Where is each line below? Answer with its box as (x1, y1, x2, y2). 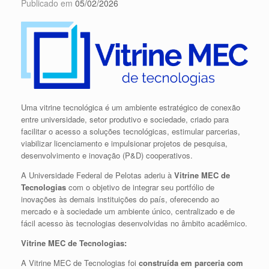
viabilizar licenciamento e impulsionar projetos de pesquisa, (21, 137, 228, 149)
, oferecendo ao (165, 193, 219, 205)
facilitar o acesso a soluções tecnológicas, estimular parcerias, (21, 125, 240, 137)
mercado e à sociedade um (21, 205, 118, 217)
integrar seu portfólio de (133, 181, 214, 193)
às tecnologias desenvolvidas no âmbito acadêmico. (63, 217, 247, 229)
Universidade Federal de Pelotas (29, 169, 142, 181)
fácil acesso (21, 217, 63, 229)
